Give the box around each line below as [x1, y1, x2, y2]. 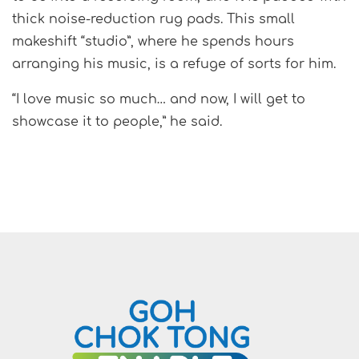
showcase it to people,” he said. [12, 115, 222, 130]
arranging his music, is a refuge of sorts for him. [12, 57, 336, 72]
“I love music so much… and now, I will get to [12, 92, 305, 107]
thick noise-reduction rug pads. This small [12, 12, 295, 27]
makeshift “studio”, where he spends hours [12, 34, 294, 50]
